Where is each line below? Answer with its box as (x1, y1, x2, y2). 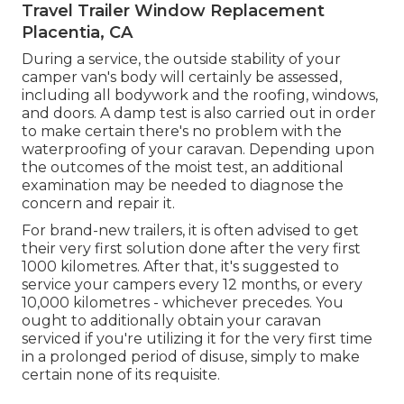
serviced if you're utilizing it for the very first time (22, 329, 372, 347)
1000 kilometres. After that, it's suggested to (22, 257, 339, 275)
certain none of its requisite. (22, 365, 220, 383)
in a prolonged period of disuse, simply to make (22, 347, 360, 365)
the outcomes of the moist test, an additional (22, 158, 344, 176)
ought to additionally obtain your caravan (22, 311, 321, 329)
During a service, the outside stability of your (22, 50, 341, 68)
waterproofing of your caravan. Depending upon (22, 140, 374, 158)
